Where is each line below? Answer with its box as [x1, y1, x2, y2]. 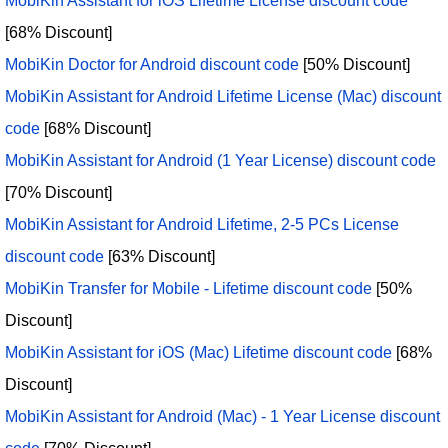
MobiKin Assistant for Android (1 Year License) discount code [5, 152, 436, 170]
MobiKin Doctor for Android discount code [5, 56, 299, 74]
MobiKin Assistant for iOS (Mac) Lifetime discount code [5, 344, 392, 362]
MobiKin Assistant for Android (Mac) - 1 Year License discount [5, 408, 440, 426]
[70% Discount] [5, 184, 112, 202]
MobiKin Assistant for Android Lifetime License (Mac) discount [5, 88, 441, 106]
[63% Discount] [104, 248, 215, 266]
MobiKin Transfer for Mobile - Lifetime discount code [5, 280, 372, 298]
